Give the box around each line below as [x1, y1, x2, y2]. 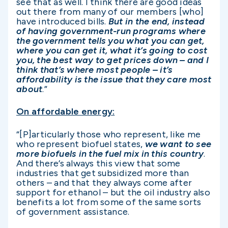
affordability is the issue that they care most [16, 74, 212, 85]
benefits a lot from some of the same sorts [16, 196, 202, 208]
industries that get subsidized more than [16, 167, 189, 179]
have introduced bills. [16, 16, 108, 27]
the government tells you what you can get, [16, 35, 205, 47]
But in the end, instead [108, 16, 205, 27]
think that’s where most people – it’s [16, 64, 173, 76]
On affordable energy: [16, 106, 115, 118]
